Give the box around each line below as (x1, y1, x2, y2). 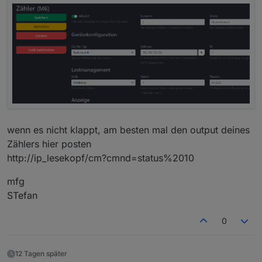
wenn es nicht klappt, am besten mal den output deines (7, 124, 250, 136)
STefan (7, 189, 37, 202)
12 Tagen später (15, 249, 67, 258)
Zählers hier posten (7, 138, 91, 150)
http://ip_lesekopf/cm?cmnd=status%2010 (7, 152, 194, 164)
